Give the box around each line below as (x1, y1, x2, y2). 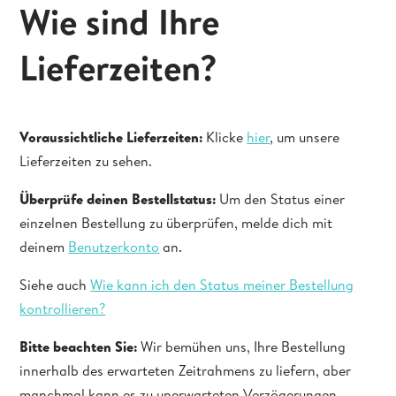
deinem (19, 237, 69, 256)
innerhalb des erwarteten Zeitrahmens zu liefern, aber (19, 361, 352, 380)
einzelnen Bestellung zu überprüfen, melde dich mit (19, 213, 333, 232)
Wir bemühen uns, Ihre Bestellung (137, 337, 346, 356)
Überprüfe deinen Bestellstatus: (19, 189, 220, 209)
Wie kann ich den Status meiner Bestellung (90, 275, 354, 294)
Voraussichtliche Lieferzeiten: (19, 127, 203, 147)
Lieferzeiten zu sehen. (19, 151, 156, 171)
